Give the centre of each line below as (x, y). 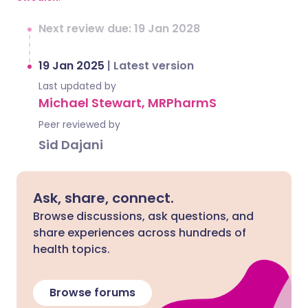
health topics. (71, 249)
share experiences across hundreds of (140, 233)
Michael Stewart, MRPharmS (128, 103)
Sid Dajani (71, 145)
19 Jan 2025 (73, 66)
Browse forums (92, 293)
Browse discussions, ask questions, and (143, 216)
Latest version (154, 66)
